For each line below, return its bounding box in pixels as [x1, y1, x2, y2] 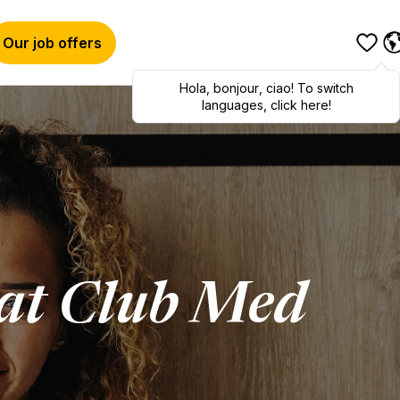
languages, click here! [201, 96, 331, 112]
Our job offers [3, 33, 102, 52]
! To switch [290, 79, 354, 96]
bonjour [212, 79, 259, 96]
